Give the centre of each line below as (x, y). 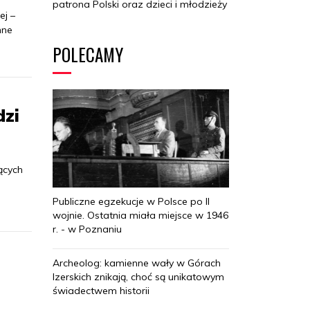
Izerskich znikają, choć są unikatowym (138, 277)
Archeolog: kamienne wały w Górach (137, 263)
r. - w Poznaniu (87, 229)
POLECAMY (88, 54)
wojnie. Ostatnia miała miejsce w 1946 (140, 216)
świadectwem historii (101, 291)
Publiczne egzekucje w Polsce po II (131, 202)
